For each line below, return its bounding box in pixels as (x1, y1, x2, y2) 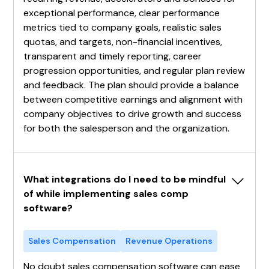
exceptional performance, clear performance (23, 6, 220, 19)
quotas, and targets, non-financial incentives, (23, 35, 223, 48)
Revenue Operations (125, 235, 213, 246)
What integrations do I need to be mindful (23, 172, 226, 186)
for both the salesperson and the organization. (23, 121, 230, 134)
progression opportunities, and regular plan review (23, 64, 246, 77)
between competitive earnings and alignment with (23, 92, 243, 106)
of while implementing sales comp (23, 187, 189, 200)
